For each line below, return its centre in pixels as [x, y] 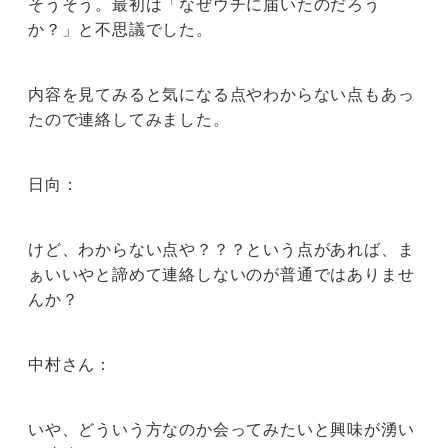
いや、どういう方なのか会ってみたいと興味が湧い [221, 429]
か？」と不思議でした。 [120, 29]
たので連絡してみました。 [129, 119]
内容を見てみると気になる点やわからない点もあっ [221, 94]
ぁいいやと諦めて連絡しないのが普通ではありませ [221, 274]
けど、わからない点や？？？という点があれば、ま [221, 249]
